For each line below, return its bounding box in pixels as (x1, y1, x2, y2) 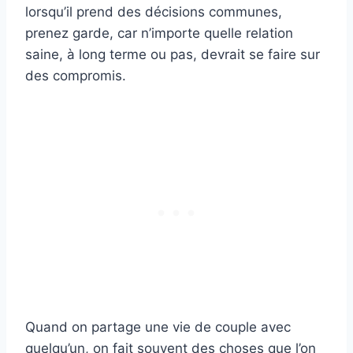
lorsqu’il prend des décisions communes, (25, 3, 282, 20)
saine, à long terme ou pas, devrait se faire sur (25, 46, 320, 62)
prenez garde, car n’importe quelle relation (25, 24, 293, 41)
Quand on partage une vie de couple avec (25, 318, 291, 335)
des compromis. (25, 67, 126, 84)
